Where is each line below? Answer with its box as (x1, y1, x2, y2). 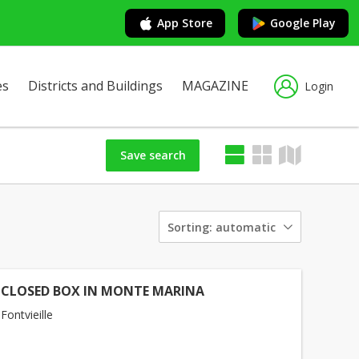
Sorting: (167, 219, 212, 235)
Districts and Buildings (28, 77, 163, 95)
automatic (216, 219, 276, 235)
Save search (119, 147, 186, 163)
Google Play (270, 14, 336, 30)
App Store (157, 14, 212, 30)
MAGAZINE (182, 77, 248, 95)
